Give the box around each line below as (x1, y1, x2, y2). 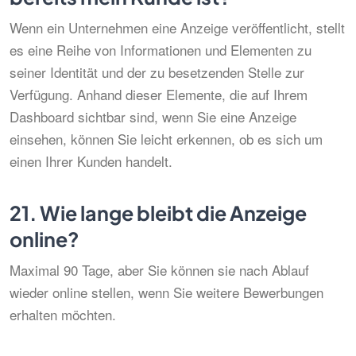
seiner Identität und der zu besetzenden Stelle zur (10, 62, 304, 82)
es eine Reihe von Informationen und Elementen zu (10, 40, 311, 60)
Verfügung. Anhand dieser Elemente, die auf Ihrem (10, 84, 308, 104)
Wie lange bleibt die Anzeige (37, 200, 307, 226)
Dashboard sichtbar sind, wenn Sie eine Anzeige (10, 106, 296, 126)
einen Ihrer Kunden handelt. (10, 151, 172, 171)
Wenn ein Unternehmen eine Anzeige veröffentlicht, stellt (10, 17, 345, 37)
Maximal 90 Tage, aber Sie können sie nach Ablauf (10, 260, 309, 280)
